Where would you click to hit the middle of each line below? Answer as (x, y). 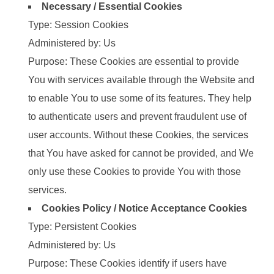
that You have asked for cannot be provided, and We (141, 154)
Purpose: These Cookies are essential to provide (134, 62)
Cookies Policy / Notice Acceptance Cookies (144, 209)
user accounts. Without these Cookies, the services (138, 135)
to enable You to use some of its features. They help (140, 98)
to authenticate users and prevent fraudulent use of (137, 117)
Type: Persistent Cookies (82, 227)
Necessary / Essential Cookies (112, 7)
